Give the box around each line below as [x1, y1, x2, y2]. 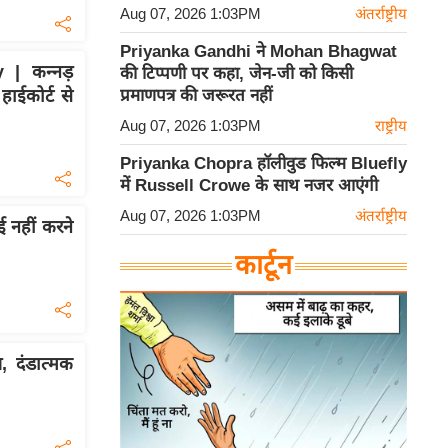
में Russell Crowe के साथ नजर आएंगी [120, 176, 378, 196]
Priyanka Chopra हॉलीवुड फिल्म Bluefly [120, 154, 407, 174]
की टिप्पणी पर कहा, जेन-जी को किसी [120, 64, 353, 84]
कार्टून [235, 250, 292, 281]
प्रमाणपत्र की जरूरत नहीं [120, 86, 272, 106]
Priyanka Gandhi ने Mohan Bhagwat [120, 42, 397, 62]
